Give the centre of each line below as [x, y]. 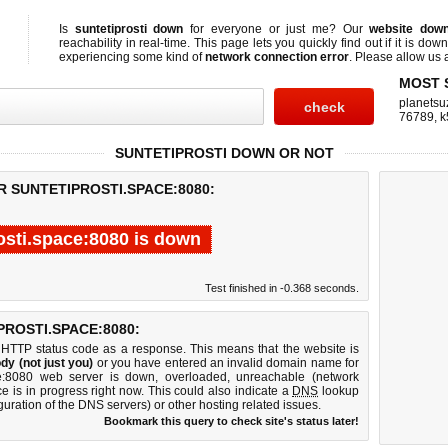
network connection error [277, 57]
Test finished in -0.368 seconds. [282, 288]
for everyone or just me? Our [276, 29]
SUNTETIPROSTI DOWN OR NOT [224, 153]
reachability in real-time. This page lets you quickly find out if [227, 43]
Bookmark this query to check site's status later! [231, 421]
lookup [339, 391]
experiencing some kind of [132, 57]
